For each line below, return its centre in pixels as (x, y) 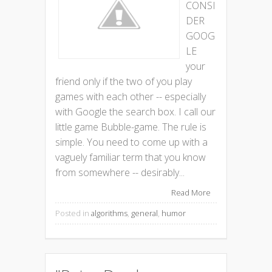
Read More (191, 192)
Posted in (73, 213)
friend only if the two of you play (124, 81)
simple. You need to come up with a (131, 142)
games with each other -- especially (131, 96)
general (144, 213)
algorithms (109, 213)
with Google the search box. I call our (135, 111)
